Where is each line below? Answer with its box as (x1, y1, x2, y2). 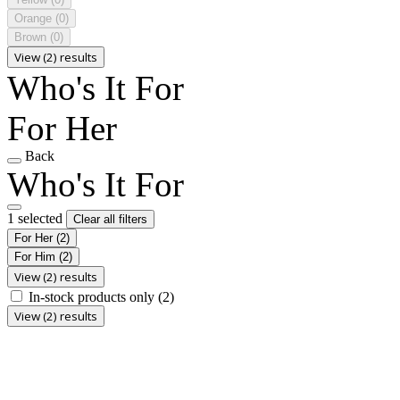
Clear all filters (73, 212, 147, 226)
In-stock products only (29, 288, 158, 304)
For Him (14, 249, 59, 263)
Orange (14, 11, 55, 25)
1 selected (7, 210, 66, 226)
